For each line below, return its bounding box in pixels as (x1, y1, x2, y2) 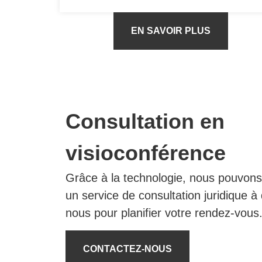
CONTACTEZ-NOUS (83, 244, 172, 254)
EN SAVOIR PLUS (131, 26, 211, 36)
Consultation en (65, 109, 225, 134)
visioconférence (65, 141, 226, 166)
